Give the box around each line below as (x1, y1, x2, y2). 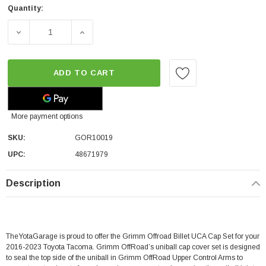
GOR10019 (75, 134, 113, 142)
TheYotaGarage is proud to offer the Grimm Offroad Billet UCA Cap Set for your (6, 232, 259, 240)
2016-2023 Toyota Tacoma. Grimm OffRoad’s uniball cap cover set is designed (6, 243, 260, 251)
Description (6, 178, 61, 188)
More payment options (11, 112, 83, 121)
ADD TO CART (53, 68, 115, 77)
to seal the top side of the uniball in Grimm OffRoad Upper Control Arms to (6, 254, 243, 262)
